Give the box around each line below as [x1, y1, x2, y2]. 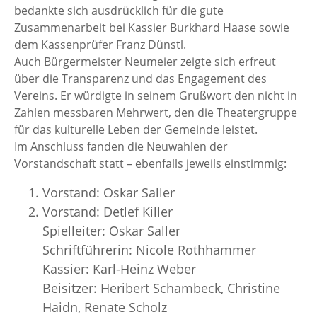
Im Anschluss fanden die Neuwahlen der [14, 138, 228, 154]
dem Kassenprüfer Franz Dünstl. [14, 36, 186, 52]
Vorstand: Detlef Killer [42, 202, 173, 220]
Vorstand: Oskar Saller [42, 183, 175, 201]
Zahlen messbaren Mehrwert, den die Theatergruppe [14, 104, 297, 120]
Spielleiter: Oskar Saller [42, 221, 180, 239]
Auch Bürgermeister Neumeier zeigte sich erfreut [14, 53, 276, 69]
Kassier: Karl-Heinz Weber [42, 260, 196, 277]
